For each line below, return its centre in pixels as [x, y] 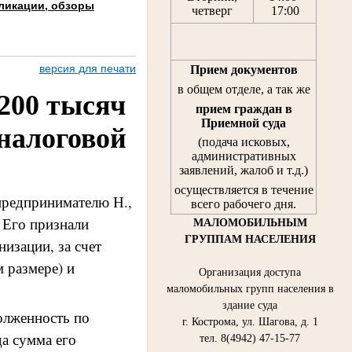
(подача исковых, [244, 142]
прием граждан [238, 108]
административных [244, 156]
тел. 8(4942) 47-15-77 [250, 338]
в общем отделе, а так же [244, 89]
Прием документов [244, 70]
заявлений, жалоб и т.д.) [244, 170]
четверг [212, 11]
